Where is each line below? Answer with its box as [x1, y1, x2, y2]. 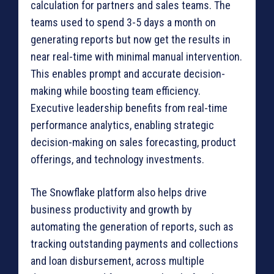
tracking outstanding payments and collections [31, 237, 239, 251]
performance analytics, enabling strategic [31, 119, 214, 132]
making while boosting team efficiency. [31, 84, 201, 98]
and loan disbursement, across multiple [31, 254, 204, 268]
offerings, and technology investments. [31, 153, 204, 166]
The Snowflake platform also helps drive [31, 186, 207, 199]
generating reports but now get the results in [31, 33, 231, 46]
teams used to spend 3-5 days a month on [31, 16, 216, 29]
